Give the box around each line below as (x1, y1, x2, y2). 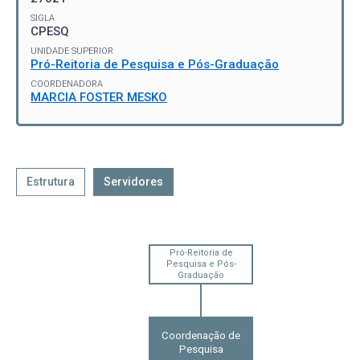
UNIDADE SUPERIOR (31, 46, 113, 57)
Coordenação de (162, 329, 240, 342)
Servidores (104, 175, 163, 189)
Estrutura (27, 175, 75, 189)
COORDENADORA (31, 79, 103, 90)
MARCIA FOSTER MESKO (31, 90, 167, 105)
